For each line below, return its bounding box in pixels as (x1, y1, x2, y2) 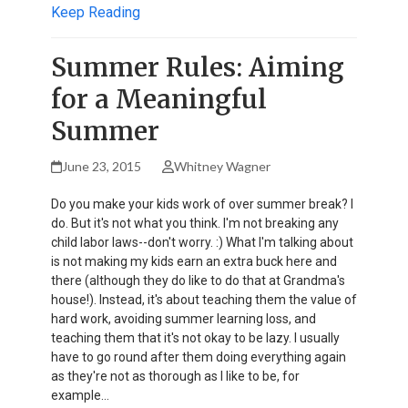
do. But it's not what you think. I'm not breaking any (51, 215, 339, 230)
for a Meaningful (51, 82, 267, 116)
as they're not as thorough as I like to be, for (51, 368, 300, 383)
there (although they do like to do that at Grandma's (51, 272, 345, 288)
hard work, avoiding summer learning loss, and (51, 311, 316, 326)
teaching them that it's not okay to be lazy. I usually (51, 330, 340, 345)
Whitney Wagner (173, 158, 270, 174)
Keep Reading (51, 3, 140, 21)
